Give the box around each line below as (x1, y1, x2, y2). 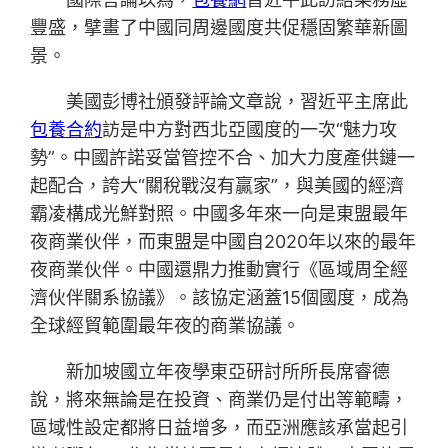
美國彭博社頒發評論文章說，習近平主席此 (66, 91, 409, 113)
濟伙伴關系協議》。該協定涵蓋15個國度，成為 (30, 287, 410, 309)
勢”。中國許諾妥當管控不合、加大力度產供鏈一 (30, 147, 416, 169)
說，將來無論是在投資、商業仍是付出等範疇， (30, 389, 409, 411)
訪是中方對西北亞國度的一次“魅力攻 (102, 119, 398, 141)
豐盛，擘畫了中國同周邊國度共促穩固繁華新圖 (30, 17, 409, 39)
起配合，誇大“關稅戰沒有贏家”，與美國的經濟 (30, 175, 405, 197)
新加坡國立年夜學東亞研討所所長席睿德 (66, 361, 391, 383)
